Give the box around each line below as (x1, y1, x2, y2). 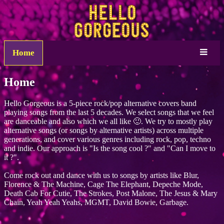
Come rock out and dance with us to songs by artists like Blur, (4, 171, 199, 180)
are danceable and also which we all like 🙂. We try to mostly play (4, 117, 212, 126)
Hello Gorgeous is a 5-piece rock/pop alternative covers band (4, 99, 196, 108)
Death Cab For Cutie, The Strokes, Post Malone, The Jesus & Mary (4, 189, 217, 198)
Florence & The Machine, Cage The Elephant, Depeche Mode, (4, 180, 203, 189)
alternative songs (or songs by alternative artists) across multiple (4, 126, 203, 135)
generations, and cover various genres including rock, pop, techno (4, 135, 211, 144)
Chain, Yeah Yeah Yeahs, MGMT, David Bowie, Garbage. (4, 198, 188, 207)
